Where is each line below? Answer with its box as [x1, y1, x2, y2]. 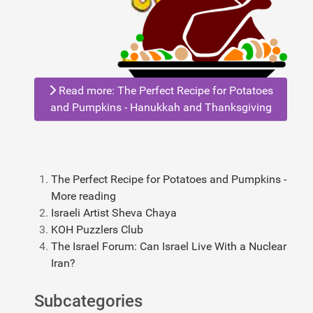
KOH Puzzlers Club [51, 223, 143, 237]
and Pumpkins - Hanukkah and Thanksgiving [50, 101, 272, 115]
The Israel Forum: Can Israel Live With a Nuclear [51, 240, 286, 254]
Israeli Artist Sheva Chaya [51, 206, 177, 220]
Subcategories [34, 291, 143, 312]
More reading [51, 189, 116, 203]
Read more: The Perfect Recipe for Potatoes [55, 84, 273, 98]
